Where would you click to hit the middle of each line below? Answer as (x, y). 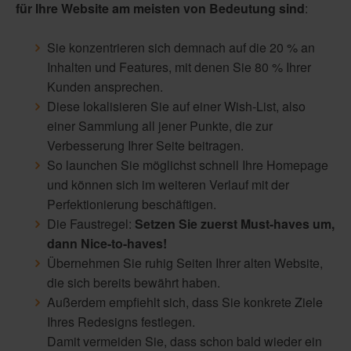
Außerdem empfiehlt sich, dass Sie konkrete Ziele (185, 302)
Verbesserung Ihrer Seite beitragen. (147, 146)
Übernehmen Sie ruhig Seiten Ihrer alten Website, (185, 263)
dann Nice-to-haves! (107, 244)
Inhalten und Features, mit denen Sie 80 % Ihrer (179, 67)
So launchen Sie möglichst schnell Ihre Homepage (188, 165)
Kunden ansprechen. (107, 87)
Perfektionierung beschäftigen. (132, 204)
